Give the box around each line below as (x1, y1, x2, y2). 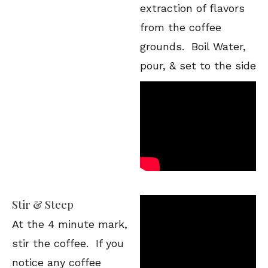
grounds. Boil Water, (140, 40, 246, 53)
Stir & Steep (12, 197, 74, 212)
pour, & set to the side (140, 59, 256, 72)
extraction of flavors (140, 2, 245, 14)
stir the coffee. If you (12, 237, 124, 249)
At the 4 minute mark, (12, 218, 127, 230)
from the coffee (140, 21, 221, 33)
